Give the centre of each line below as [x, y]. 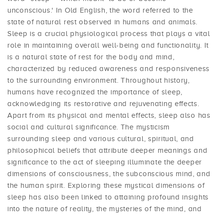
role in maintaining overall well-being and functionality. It [108, 45]
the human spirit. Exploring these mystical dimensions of [106, 186]
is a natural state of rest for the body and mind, [91, 57]
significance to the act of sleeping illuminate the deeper [105, 162]
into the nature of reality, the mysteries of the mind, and [105, 209]
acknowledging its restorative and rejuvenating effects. [103, 104]
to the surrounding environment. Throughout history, [99, 81]
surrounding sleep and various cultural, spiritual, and [101, 139]
